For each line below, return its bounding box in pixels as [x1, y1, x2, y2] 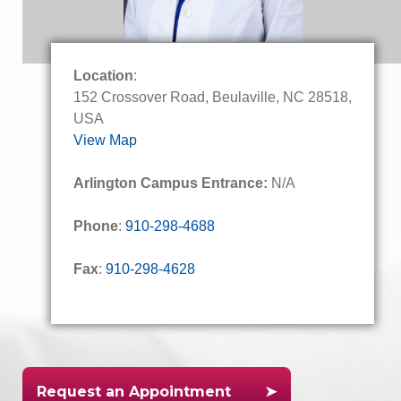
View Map [73, 132, 137, 148]
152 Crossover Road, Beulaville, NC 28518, [73, 90, 352, 105]
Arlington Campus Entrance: [73, 175, 268, 191]
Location [73, 68, 133, 83]
